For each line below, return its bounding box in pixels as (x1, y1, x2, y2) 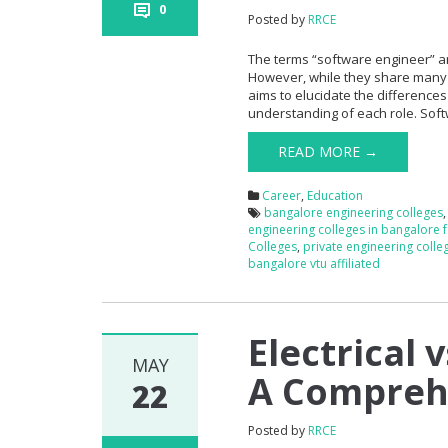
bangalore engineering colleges (264, 203, 444, 221)
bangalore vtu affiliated (248, 254, 381, 272)
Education (307, 186, 364, 204)
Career (262, 186, 302, 204)
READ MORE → (278, 141, 379, 161)
